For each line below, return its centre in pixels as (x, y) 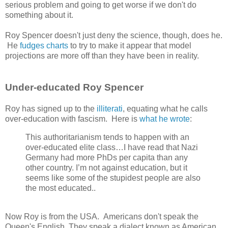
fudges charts (44, 45)
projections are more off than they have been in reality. (102, 55)
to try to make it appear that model (130, 45)
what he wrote (165, 119)
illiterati (110, 108)
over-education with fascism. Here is (72, 119)
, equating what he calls (165, 108)
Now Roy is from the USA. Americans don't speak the (102, 216)
